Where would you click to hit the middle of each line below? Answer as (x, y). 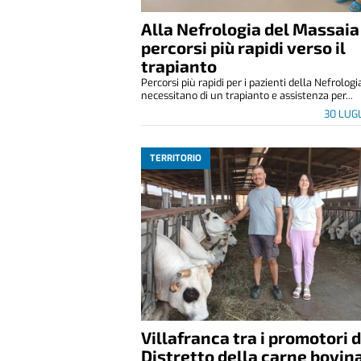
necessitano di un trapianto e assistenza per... (247, 95)
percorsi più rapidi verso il (244, 47)
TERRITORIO (176, 158)
